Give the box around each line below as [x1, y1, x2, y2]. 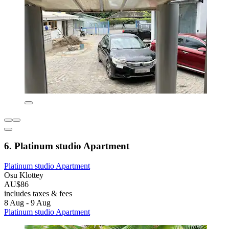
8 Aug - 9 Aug [4, 198, 51, 208]
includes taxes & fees [4, 189, 72, 198]
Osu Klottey [4, 171, 43, 180]
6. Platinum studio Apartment [4, 141, 129, 152]
